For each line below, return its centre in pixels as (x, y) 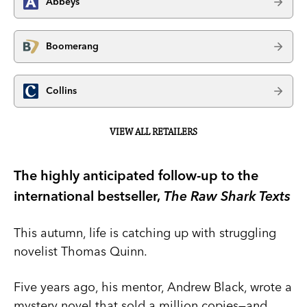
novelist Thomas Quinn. (81, 251)
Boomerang (72, 46)
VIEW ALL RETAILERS (153, 132)
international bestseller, (87, 195)
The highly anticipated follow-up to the (136, 175)
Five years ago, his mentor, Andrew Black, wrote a (153, 286)
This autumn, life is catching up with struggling (145, 232)
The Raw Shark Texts (225, 195)
